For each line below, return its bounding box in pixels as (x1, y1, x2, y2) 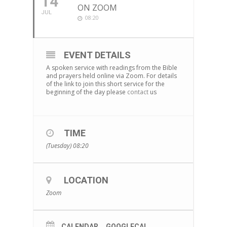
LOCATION (63, 175, 108, 186)
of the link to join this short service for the (46, 80, 165, 89)
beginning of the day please (46, 88, 127, 97)
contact (127, 88, 148, 97)
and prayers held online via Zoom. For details (46, 71, 177, 81)
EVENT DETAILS (63, 50, 131, 61)
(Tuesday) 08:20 (46, 141, 89, 150)
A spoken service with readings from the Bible (46, 63, 177, 72)
